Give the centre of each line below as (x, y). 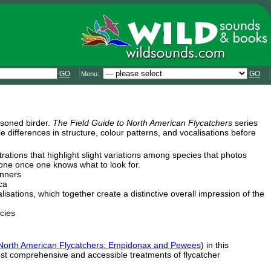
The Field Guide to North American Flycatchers (142, 122)
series (245, 122)
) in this (214, 245)
